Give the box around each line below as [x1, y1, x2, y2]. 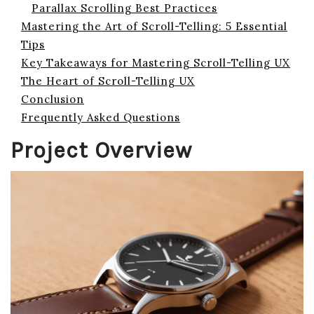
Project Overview [11, 137, 192, 163]
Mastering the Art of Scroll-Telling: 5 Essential [21, 20, 287, 33]
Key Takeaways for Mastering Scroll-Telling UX [21, 56, 290, 69]
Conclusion [21, 93, 84, 106]
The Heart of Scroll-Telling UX [21, 74, 195, 88]
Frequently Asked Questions [21, 111, 180, 124]
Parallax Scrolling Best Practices [32, 1, 217, 15]
